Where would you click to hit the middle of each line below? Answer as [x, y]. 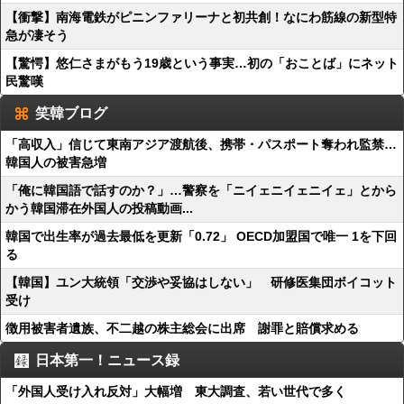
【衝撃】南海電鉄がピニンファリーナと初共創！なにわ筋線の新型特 [201, 17]
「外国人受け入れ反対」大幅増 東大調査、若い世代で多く [176, 391]
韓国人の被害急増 [56, 162]
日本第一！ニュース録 [107, 360]
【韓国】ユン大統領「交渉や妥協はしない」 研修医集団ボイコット [201, 282]
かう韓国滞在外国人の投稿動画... [99, 208]
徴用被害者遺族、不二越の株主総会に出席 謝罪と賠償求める [182, 328]
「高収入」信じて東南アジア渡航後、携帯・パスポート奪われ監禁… [201, 144]
